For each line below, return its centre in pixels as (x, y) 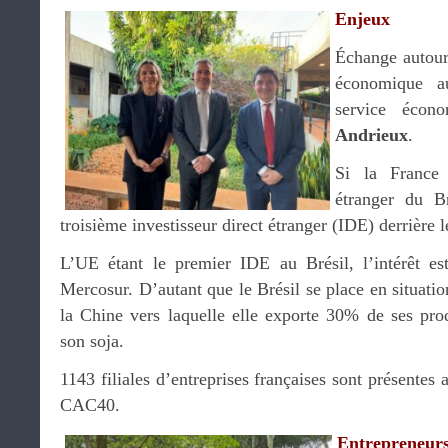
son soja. (92, 341)
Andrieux (371, 135)
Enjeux (362, 19)
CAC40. (90, 405)
